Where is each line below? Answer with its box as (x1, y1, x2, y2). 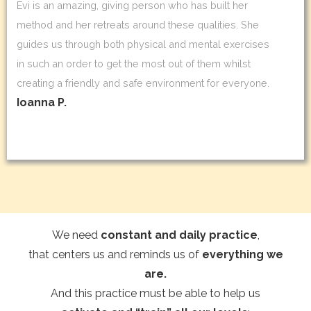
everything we (201, 248, 283, 262)
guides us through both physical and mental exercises (17, 38, 269, 51)
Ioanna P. (17, 96, 67, 110)
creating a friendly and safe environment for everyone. (17, 77, 269, 90)
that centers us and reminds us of (28, 248, 202, 262)
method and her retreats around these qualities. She (17, 19, 259, 31)
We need (51, 228, 101, 242)
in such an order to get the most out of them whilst (17, 58, 251, 70)
